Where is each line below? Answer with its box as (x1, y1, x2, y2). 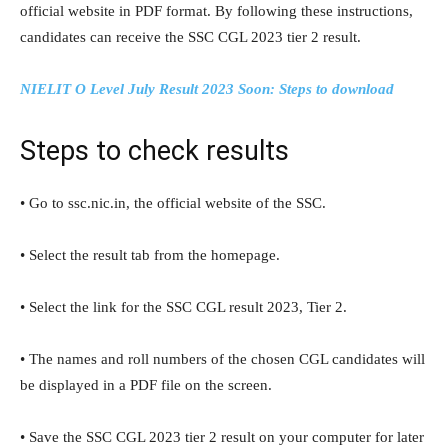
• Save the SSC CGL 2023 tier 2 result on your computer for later (20, 429, 424, 446)
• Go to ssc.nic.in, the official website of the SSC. (20, 195, 326, 212)
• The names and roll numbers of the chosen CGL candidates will (20, 351, 425, 368)
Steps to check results (20, 135, 289, 168)
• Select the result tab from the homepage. (20, 247, 280, 264)
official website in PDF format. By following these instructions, (20, 3, 413, 20)
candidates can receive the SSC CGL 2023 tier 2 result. (20, 29, 361, 46)
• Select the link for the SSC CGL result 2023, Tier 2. (20, 299, 347, 316)
